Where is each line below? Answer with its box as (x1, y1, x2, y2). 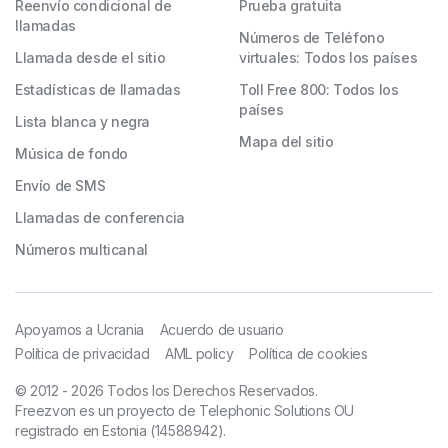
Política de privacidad (15, 345, 150, 363)
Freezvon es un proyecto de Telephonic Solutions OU (15, 402, 355, 420)
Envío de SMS (15, 177, 106, 195)
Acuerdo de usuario (159, 321, 284, 339)
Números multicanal (15, 241, 148, 259)
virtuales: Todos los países (239, 49, 418, 67)
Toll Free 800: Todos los (239, 81, 399, 99)
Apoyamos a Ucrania (15, 321, 144, 339)
